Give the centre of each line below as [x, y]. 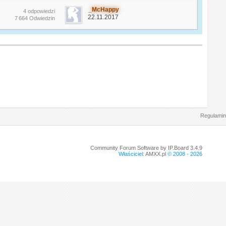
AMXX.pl [155, 154]
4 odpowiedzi [39, 11]
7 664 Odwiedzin [35, 18]
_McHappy [104, 9]
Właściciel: [132, 154]
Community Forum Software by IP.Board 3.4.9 [146, 148]
